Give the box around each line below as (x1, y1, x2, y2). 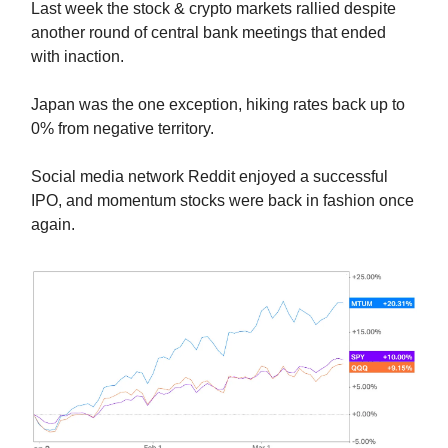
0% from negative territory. (31, 120, 214, 138)
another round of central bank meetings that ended (31, 24, 386, 42)
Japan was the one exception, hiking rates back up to (31, 96, 405, 114)
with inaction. (31, 48, 124, 66)
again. (31, 216, 75, 234)
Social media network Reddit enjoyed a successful (31, 168, 388, 186)
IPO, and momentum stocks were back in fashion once (31, 192, 414, 210)
